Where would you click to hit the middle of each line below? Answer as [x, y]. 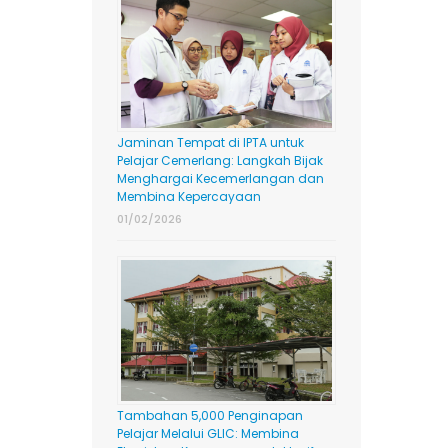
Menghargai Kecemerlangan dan [220, 179]
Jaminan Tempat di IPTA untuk [210, 143]
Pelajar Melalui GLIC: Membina [207, 433]
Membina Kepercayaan [188, 197]
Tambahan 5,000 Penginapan [209, 415]
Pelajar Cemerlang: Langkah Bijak [219, 161]
